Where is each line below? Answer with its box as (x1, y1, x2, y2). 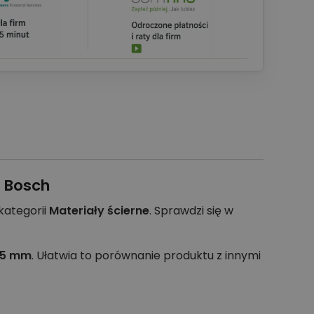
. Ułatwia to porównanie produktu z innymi (32, 247, 261, 264)
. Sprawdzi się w (149, 203, 233, 219)
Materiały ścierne (49, 203, 149, 219)
